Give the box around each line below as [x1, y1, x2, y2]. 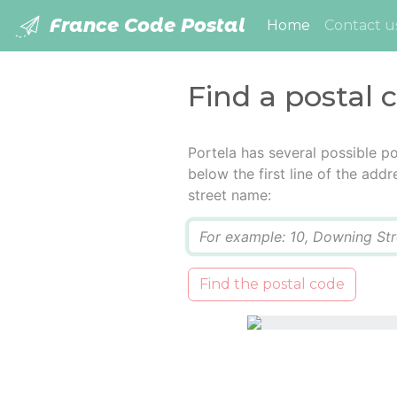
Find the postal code [198, 276, 345, 293]
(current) [309, 16, 375, 34]
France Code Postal [44, 14, 245, 36]
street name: [187, 186, 271, 205]
